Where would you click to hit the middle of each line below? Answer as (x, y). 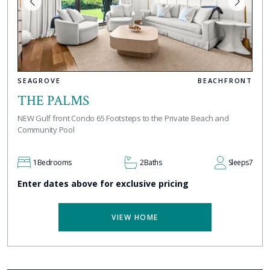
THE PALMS (53, 100)
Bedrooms (54, 162)
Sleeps (238, 162)
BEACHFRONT (225, 80)
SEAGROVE (39, 80)
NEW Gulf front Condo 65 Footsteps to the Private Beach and (123, 118)
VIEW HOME (135, 217)
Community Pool (46, 129)
